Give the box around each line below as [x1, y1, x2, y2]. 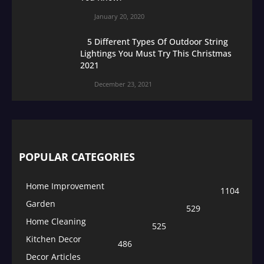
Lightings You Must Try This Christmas [80, 47, 232, 59]
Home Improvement [26, 180, 104, 192]
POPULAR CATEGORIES [19, 149, 135, 164]
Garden [26, 197, 55, 209]
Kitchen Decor [26, 233, 81, 245]
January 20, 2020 [94, 11, 144, 21]
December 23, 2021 [94, 79, 152, 88]
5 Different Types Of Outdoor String [87, 35, 228, 47]
